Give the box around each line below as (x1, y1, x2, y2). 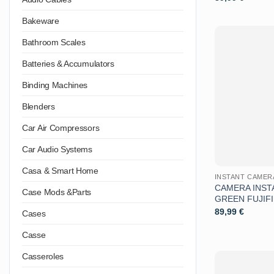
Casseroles (22, 251, 64, 261)
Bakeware (22, 15, 59, 26)
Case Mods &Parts (22, 187, 92, 197)
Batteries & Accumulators (22, 58, 114, 68)
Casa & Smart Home (22, 165, 98, 176)
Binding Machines (22, 80, 88, 90)
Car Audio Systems (22, 144, 92, 154)
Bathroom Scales (22, 37, 86, 47)
